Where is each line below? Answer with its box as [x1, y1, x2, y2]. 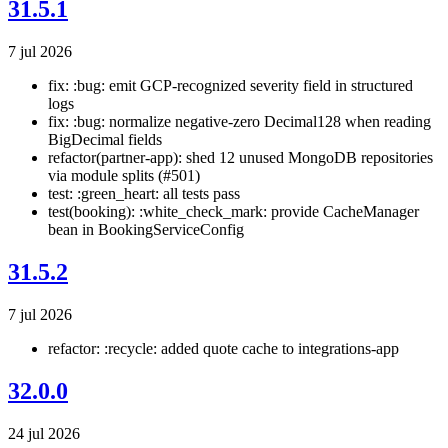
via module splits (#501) [48, 167, 200, 185]
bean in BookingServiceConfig [48, 221, 244, 239]
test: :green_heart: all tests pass [48, 185, 240, 203]
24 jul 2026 [8, 424, 80, 442]
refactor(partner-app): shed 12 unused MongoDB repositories [48, 149, 433, 167]
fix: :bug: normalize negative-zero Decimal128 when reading [48, 113, 431, 131]
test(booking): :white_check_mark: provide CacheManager [48, 203, 419, 221]
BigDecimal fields [48, 131, 162, 149]
